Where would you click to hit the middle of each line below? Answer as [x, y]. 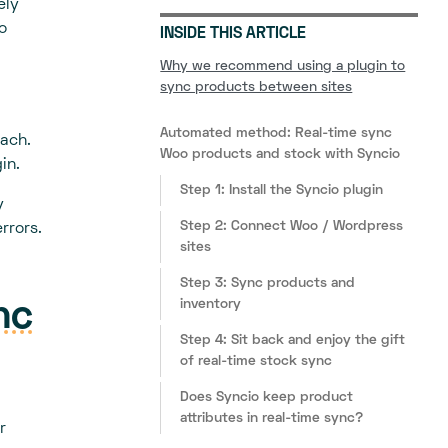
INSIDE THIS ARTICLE [233, 34]
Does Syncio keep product [267, 398]
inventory [211, 305]
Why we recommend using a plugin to [283, 67]
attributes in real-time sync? [272, 419]
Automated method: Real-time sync [276, 134]
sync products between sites [256, 88]
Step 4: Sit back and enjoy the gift [293, 341]
